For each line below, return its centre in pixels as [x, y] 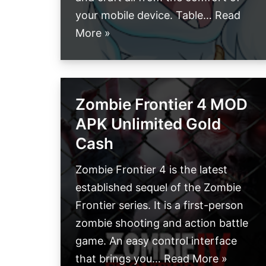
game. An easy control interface [156, 241]
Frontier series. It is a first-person [159, 205]
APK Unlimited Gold [148, 124]
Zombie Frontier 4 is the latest [151, 170]
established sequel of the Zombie [158, 188]
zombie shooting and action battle [162, 223]
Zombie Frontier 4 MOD [161, 104]
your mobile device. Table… [145, 15]
